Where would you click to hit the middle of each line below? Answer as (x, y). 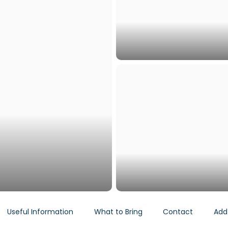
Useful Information (40, 212)
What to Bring (118, 212)
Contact (178, 212)
